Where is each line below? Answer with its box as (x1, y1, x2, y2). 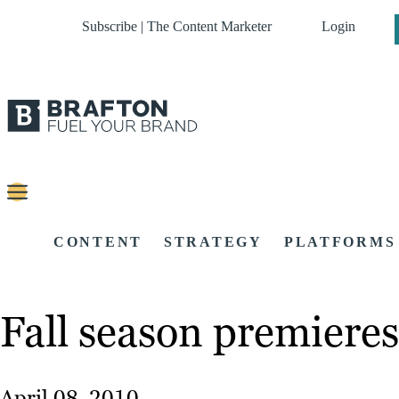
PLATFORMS (283, 234, 396, 250)
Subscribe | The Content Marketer (82, 19, 272, 34)
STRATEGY (164, 234, 263, 250)
